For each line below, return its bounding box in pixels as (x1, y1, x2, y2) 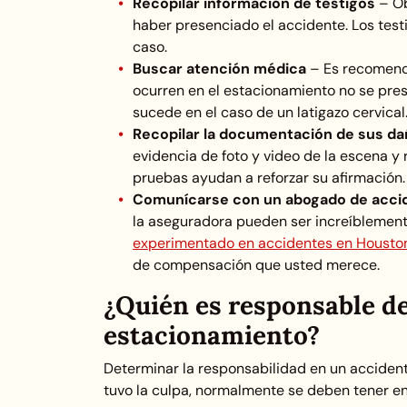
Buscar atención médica (133, 58, 310, 78)
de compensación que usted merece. (133, 254, 380, 274)
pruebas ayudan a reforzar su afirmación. (133, 167, 405, 187)
